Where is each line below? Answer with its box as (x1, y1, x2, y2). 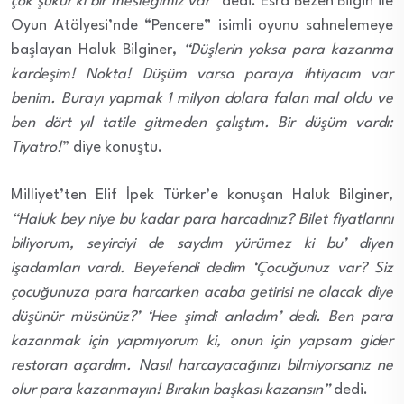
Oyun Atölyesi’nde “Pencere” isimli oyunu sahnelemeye (11, 17, 393, 33)
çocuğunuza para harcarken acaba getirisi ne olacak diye (11, 284, 393, 300)
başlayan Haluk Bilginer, (11, 41, 183, 58)
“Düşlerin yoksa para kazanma (183, 41, 393, 58)
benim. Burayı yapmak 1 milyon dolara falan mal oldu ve (11, 90, 393, 106)
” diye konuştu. (62, 139, 162, 155)
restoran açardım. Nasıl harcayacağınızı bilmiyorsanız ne (11, 357, 393, 373)
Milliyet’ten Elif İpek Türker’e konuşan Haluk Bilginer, (11, 187, 393, 203)
